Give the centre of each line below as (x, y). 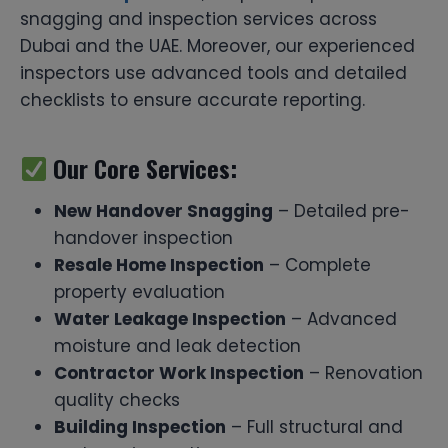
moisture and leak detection (177, 345)
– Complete (317, 264)
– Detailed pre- (341, 210)
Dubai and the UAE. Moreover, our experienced (217, 45)
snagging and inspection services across (198, 18)
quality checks (117, 399)
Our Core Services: (142, 167)
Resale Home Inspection (159, 264)
